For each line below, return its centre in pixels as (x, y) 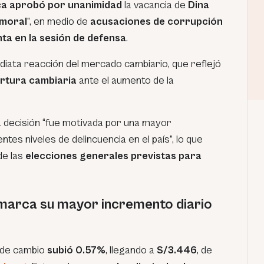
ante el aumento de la (125, 80)
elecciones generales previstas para (113, 156)
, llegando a (131, 250)
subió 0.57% (76, 250)
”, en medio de (59, 22)
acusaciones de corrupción (156, 22)
